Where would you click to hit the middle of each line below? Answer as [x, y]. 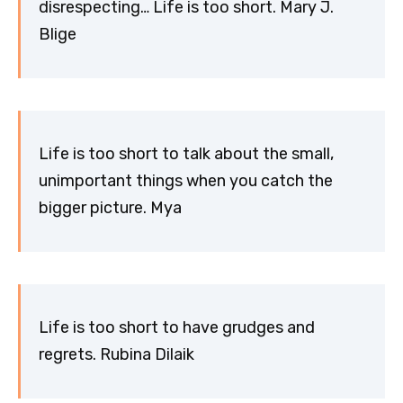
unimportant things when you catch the [186, 181]
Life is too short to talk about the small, [186, 154]
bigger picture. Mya [110, 208]
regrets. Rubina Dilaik [116, 355]
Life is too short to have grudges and [177, 328]
